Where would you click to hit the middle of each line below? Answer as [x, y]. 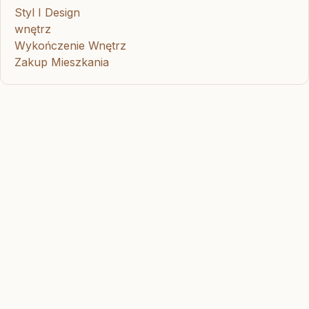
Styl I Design [47, 13]
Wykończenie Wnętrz [70, 46]
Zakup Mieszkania [62, 62]
